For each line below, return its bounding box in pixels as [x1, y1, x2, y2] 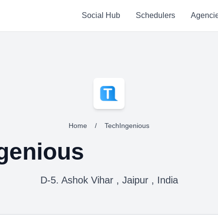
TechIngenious [105, 122, 149, 129]
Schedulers [135, 11, 175, 19]
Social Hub [81, 11, 120, 19]
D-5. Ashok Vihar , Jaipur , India [40, 175, 178, 185]
